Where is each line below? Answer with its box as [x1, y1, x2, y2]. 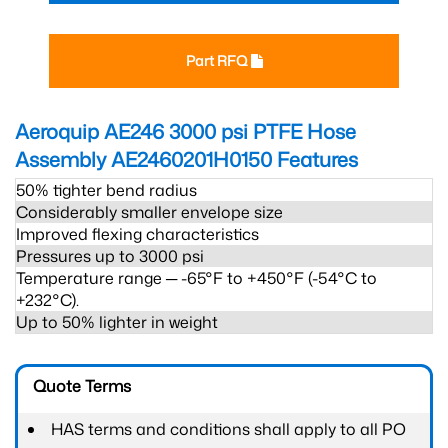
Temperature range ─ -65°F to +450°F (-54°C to [16, 267, 377, 289]
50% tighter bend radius [16, 179, 197, 201]
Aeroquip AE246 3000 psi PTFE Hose [15, 117, 356, 145]
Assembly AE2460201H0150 [15, 145, 272, 173]
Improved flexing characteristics [16, 223, 259, 245]
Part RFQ [185, 51, 251, 70]
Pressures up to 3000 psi [16, 245, 204, 267]
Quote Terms [33, 375, 131, 397]
